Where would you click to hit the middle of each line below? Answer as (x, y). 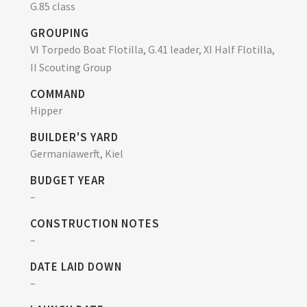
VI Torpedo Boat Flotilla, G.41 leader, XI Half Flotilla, (152, 49)
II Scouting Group (71, 67)
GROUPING (60, 33)
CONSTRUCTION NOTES (95, 223)
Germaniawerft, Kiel (77, 153)
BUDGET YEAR (68, 180)
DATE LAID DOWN (76, 267)
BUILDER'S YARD (74, 137)
